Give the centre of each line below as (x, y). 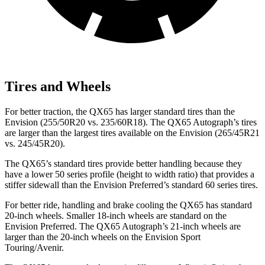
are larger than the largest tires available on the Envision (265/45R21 (132, 132)
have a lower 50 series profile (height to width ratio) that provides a (130, 174)
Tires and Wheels (58, 86)
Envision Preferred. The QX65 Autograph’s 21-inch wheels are (123, 226)
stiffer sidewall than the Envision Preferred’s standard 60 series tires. (131, 185)
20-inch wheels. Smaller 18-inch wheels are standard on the (116, 215)
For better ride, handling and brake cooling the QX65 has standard (128, 205)
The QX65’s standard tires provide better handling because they (123, 163)
